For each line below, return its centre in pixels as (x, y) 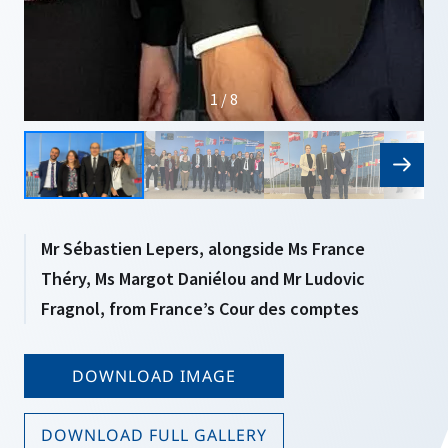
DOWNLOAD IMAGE (154, 376)
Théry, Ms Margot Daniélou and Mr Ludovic (203, 278)
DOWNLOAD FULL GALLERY (154, 435)
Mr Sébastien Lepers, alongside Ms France (203, 248)
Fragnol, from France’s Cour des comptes (200, 308)
